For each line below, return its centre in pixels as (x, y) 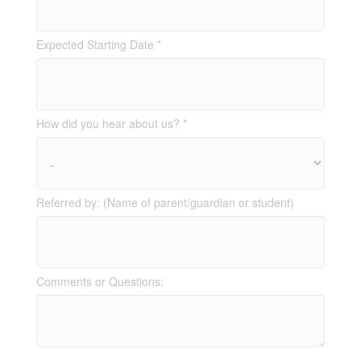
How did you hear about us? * (111, 124)
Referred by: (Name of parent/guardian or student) (165, 203)
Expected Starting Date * (98, 45)
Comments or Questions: (100, 282)
